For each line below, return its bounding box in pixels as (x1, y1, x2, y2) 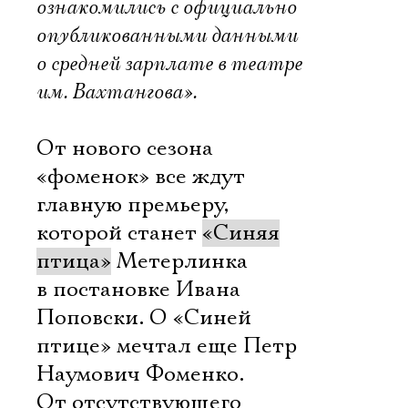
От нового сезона (36, 135, 213, 162)
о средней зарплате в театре (36, 50, 302, 77)
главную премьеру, (36, 191, 229, 219)
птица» (36, 248, 111, 275)
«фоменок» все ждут (36, 163, 245, 190)
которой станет (36, 219, 202, 247)
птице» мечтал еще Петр (36, 332, 297, 360)
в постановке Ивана (36, 276, 240, 303)
